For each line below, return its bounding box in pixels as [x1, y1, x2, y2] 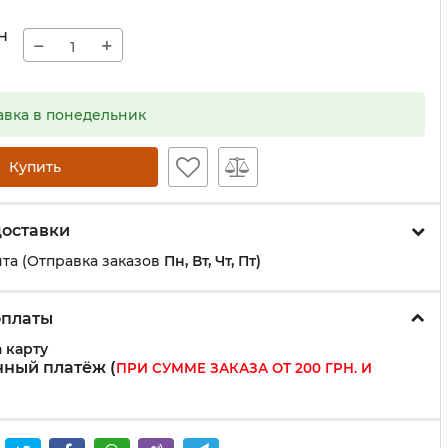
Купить [8, 158, 61, 176]
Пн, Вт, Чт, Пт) [164, 252, 261, 270]
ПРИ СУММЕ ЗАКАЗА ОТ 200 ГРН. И [116, 360, 372, 376]
